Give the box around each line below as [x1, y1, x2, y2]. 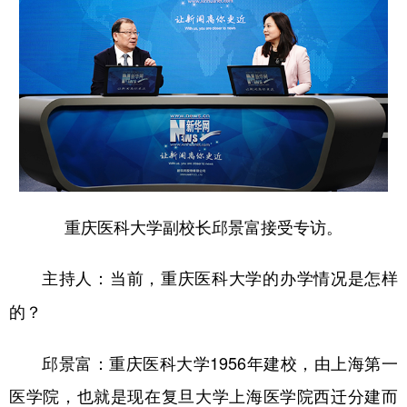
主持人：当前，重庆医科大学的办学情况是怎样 [42, 265, 398, 290]
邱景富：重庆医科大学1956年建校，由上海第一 [42, 350, 398, 374]
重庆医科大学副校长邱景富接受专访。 [65, 213, 342, 238]
